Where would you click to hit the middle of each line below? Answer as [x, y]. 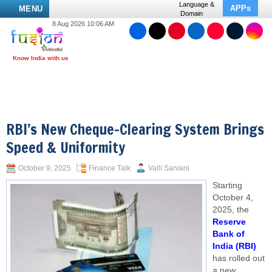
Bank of [229, 234]
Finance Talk [110, 168]
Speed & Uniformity [66, 148]
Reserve [229, 222]
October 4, [233, 198]
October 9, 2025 [45, 168]
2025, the [231, 210]
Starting [227, 185]
